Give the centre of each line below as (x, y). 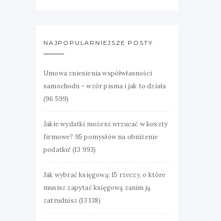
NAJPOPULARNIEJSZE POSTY (98, 43)
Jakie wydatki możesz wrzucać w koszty (106, 124)
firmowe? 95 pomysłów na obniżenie (101, 137)
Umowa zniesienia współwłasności (98, 73)
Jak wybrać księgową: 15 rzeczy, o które (105, 175)
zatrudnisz (60, 201)
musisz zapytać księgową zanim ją (97, 188)
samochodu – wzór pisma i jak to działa (105, 86)
